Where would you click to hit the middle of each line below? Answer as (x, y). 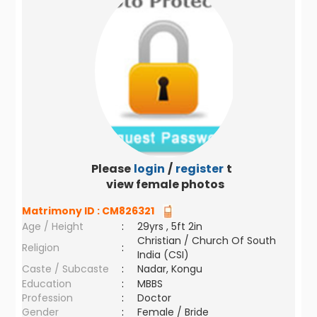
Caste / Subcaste (66, 269)
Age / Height (53, 226)
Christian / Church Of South (207, 241)
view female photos (166, 184)
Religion (41, 248)
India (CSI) (163, 255)
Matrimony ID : (62, 211)
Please (111, 169)
